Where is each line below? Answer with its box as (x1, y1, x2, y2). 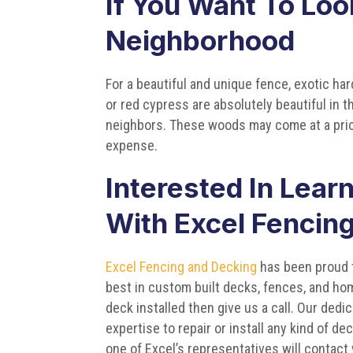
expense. (106, 136, 158, 154)
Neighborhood (106, 23, 295, 57)
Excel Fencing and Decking (106, 258, 258, 275)
